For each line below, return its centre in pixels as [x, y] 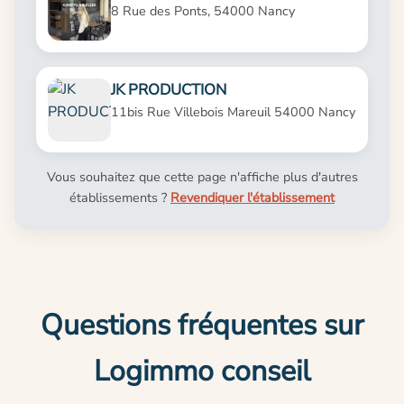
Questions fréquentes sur [202, 326]
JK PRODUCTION [168, 89]
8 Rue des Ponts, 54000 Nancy [202, 11]
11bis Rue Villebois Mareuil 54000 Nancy [233, 111]
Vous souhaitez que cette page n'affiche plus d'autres [202, 177]
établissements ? [120, 198]
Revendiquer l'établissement [252, 198]
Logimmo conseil [202, 372]
